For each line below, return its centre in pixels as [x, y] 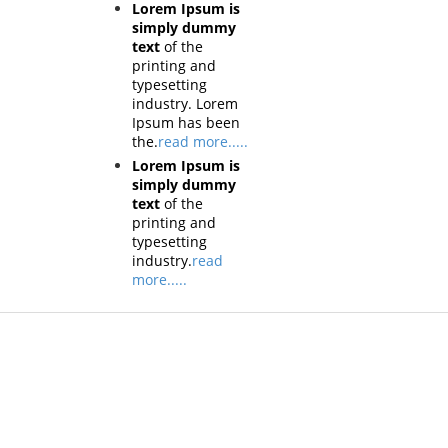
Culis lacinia [153, 411]
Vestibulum [151, 386]
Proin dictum [155, 436]
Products [160, 353]
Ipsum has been [185, 122]
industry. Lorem [184, 103]
